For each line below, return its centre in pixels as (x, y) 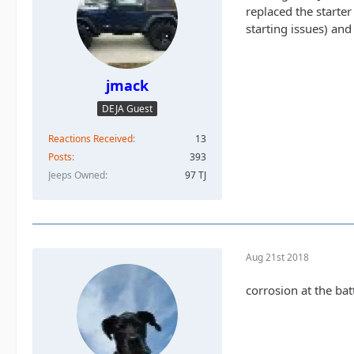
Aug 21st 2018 (277, 257)
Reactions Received (90, 139)
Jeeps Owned (77, 175)
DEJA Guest (127, 109)
